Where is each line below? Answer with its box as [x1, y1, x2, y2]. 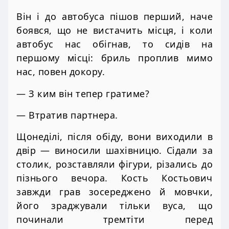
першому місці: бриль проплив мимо [16, 52, 213, 64]
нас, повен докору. [16, 65, 105, 78]
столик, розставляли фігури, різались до [16, 158, 213, 171]
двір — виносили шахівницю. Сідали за [16, 144, 213, 157]
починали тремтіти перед [16, 213, 213, 226]
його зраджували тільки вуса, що [16, 199, 213, 212]
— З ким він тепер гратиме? [16, 87, 149, 100]
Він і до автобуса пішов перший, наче [16, 10, 213, 23]
